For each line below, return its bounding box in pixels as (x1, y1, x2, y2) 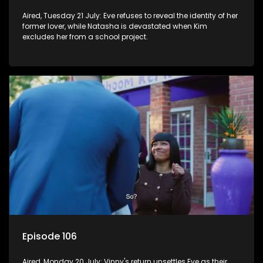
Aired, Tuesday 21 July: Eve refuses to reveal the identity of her (22, 11, 238, 21)
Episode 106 (22, 230, 77, 244)
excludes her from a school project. (22, 32, 148, 42)
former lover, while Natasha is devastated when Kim (22, 21, 207, 32)
